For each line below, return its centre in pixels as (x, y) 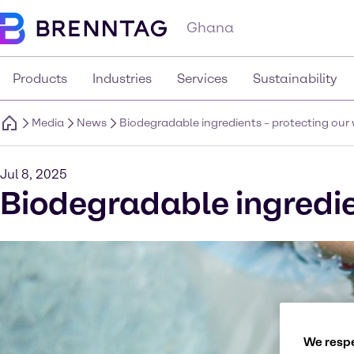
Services (202, 79)
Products (40, 79)
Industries (122, 79)
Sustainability (295, 79)
